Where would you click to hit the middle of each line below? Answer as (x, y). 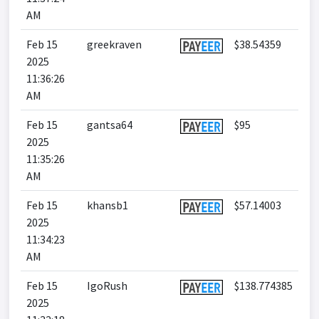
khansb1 (108, 205)
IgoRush (107, 286)
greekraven (114, 44)
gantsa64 (110, 125)
